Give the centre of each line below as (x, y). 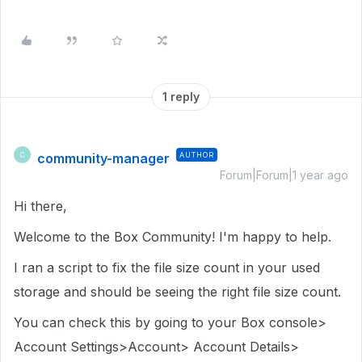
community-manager (103, 158)
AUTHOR (197, 155)
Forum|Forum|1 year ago (284, 175)
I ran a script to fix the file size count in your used (167, 267)
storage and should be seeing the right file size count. (177, 292)
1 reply (181, 97)
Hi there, (40, 206)
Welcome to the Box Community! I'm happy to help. (173, 237)
